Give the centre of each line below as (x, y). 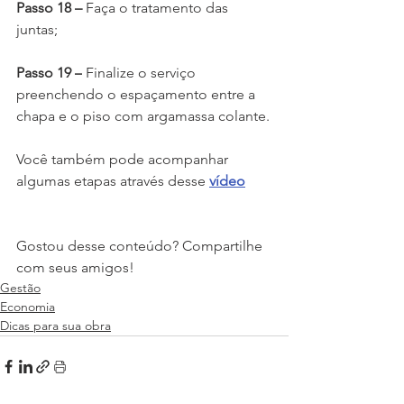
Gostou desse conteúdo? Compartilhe (141, 246)
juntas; (37, 30)
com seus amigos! (75, 268)
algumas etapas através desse (111, 181)
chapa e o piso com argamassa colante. (143, 116)
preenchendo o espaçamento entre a (138, 95)
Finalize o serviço (141, 73)
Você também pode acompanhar (124, 160)
